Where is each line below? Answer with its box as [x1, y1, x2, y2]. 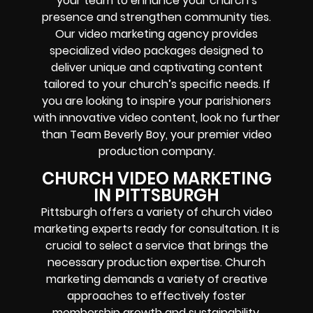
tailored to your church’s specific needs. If [43, 76, 270, 93]
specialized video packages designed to [50, 43, 263, 59]
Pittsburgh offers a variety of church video [41, 203, 272, 220]
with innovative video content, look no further [33, 110, 280, 126]
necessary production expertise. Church [48, 254, 265, 270]
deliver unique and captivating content [50, 59, 263, 76]
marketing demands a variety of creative [45, 270, 268, 287]
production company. [98, 143, 215, 160]
